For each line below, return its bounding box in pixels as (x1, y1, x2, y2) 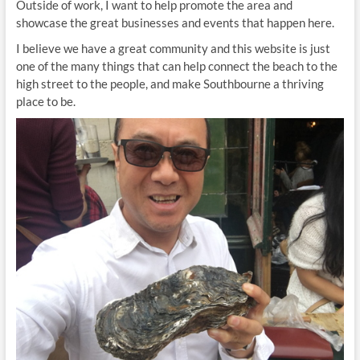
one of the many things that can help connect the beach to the (15, 59, 337, 74)
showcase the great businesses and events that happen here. (15, 15, 334, 31)
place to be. (15, 94, 76, 109)
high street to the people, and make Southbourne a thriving (15, 76, 324, 92)
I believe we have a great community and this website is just (15, 41, 330, 56)
